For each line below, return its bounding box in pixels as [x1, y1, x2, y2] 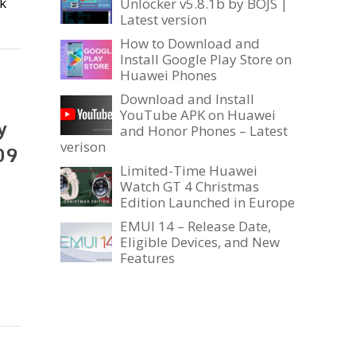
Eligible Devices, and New [120, 233, 280, 252]
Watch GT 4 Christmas [120, 177, 259, 196]
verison [60, 137, 106, 157]
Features [120, 249, 175, 268]
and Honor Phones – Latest [120, 122, 288, 141]
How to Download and [120, 34, 260, 53]
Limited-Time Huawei [120, 161, 257, 180]
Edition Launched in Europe [120, 193, 295, 212]
